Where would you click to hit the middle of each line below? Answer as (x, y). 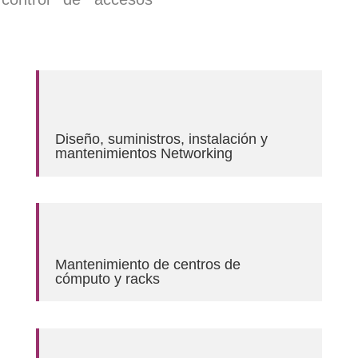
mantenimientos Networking (143, 153)
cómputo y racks (107, 278)
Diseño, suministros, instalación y (161, 139)
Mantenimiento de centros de (147, 264)
